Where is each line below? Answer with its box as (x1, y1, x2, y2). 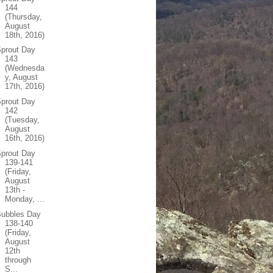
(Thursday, (5, 12, 43, 21)
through (5, 255, 32, 264)
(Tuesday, (5, 115, 40, 124)
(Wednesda (5, 63, 45, 73)
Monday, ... (5, 194, 45, 204)
